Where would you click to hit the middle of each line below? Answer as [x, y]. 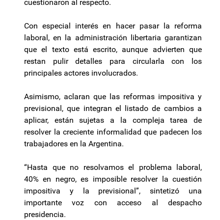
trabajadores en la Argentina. [74, 144]
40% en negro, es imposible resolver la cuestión [113, 179]
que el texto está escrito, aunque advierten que [113, 50]
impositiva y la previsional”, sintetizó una [113, 191]
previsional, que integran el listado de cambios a [113, 109]
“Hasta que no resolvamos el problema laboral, [113, 167]
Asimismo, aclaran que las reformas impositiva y [113, 97]
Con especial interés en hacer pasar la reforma [113, 26]
